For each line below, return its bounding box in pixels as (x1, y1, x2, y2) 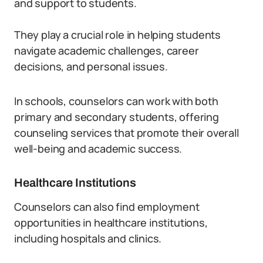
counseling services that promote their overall (14, 126, 239, 140)
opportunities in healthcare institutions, (14, 215, 208, 230)
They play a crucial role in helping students (14, 28, 221, 42)
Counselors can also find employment (14, 200, 200, 214)
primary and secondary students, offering (14, 110, 219, 124)
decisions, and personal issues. (14, 59, 168, 73)
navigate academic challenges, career (14, 43, 199, 58)
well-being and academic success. (14, 141, 183, 156)
